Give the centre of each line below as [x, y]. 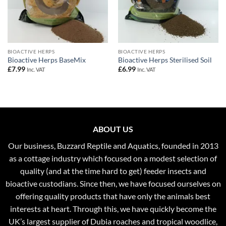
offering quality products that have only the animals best [113, 196]
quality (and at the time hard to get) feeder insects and [113, 171]
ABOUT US [113, 129]
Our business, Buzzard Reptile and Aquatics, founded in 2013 [113, 145]
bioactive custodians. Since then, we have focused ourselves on [113, 183]
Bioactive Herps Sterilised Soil [165, 60]
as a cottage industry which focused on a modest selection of [113, 158]
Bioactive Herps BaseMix [46, 60]
